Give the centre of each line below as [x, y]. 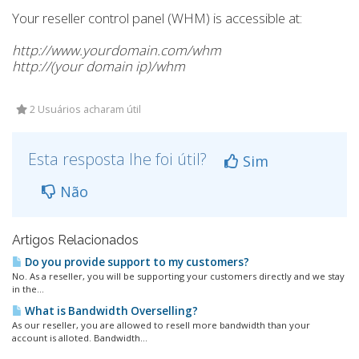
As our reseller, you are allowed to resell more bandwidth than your [161, 325]
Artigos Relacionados [75, 240]
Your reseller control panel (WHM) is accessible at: [157, 18]
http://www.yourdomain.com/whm [117, 50]
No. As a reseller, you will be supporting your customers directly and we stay [178, 276]
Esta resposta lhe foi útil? [119, 159]
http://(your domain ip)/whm [99, 66]
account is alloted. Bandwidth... [80, 338]
